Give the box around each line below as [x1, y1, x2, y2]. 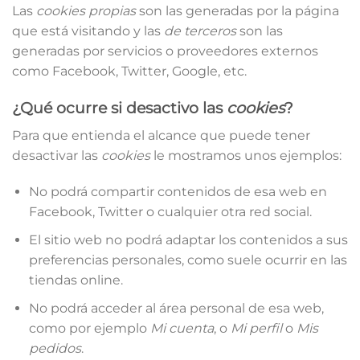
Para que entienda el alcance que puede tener [12, 127, 310, 143]
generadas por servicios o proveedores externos [12, 43, 318, 59]
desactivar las [12, 147, 101, 163]
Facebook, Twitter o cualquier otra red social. [28, 204, 312, 220]
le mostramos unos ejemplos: [150, 147, 342, 163]
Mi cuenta [149, 320, 214, 336]
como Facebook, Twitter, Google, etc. [12, 63, 247, 80]
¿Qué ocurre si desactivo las [12, 97, 227, 117]
